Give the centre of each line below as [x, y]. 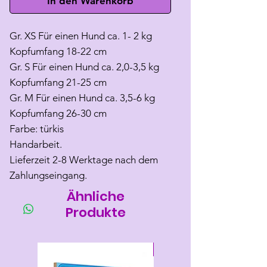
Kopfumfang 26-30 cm [58, 114]
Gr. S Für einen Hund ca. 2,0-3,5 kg [84, 67]
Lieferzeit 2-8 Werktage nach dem [84, 160]
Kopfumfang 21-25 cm [58, 83]
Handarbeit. [36, 145]
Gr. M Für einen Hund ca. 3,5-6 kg [82, 98]
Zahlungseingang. [48, 176]
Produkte [95, 213]
